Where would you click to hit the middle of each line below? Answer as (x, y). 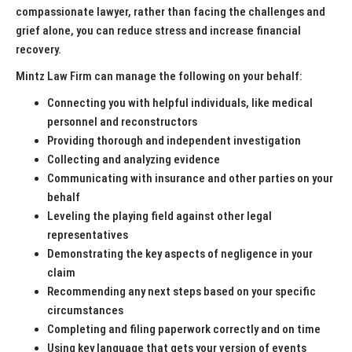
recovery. (40, 50)
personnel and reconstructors (122, 122)
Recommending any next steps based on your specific (181, 292)
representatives (88, 235)
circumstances (85, 311)
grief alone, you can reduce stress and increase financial (158, 31)
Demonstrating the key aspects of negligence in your (180, 254)
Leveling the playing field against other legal (159, 216)
